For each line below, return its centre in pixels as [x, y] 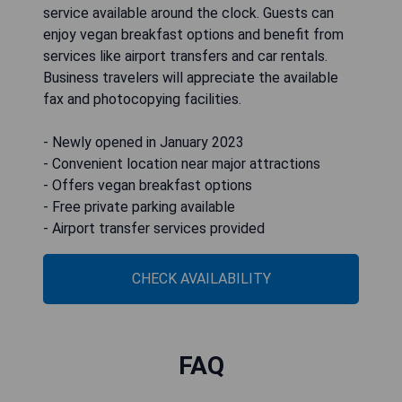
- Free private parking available [139, 206]
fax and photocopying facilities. [142, 99]
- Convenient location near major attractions [182, 163]
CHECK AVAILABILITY [201, 278]
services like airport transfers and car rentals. [185, 56]
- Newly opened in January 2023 [144, 142]
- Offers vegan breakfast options [148, 185]
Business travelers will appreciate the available [191, 77]
